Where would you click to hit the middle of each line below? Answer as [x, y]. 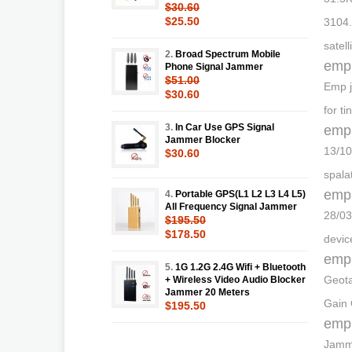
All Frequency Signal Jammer [231, 206]
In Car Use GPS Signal [225, 127]
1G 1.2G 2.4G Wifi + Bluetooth [240, 267]
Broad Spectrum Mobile [228, 54]
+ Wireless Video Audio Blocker [235, 279]
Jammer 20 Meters [207, 292]
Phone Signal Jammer [214, 66]
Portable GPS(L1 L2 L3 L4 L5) [240, 194]
